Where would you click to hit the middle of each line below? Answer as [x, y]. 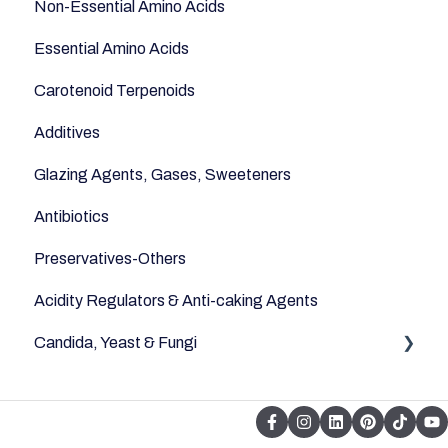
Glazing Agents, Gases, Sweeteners [162, 175]
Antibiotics [71, 217]
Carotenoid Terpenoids [114, 91]
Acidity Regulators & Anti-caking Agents [176, 301]
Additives [67, 133]
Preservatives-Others [110, 259]
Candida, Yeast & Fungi [115, 343]
